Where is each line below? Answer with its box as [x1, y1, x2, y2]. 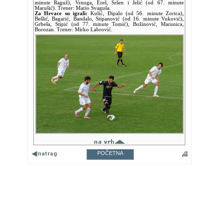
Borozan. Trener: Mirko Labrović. [35, 27, 112, 32]
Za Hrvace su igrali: [35, 11, 88, 16]
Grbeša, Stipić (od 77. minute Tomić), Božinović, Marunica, [35, 22, 184, 27]
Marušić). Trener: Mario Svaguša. [35, 5, 111, 11]
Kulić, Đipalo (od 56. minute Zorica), [88, 11, 184, 16]
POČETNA [97, 150, 123, 156]
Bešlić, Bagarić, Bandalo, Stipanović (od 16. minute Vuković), [35, 16, 184, 22]
